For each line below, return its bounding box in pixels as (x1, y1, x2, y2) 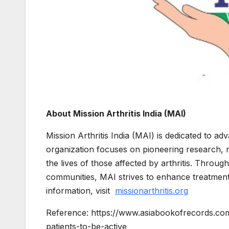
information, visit (46, 185, 115, 196)
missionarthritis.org (115, 185, 188, 196)
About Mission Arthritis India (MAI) (46, 108, 186, 119)
